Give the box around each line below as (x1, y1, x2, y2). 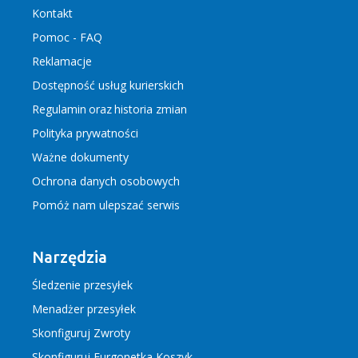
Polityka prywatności (32, 125, 138, 141)
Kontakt (32, 6, 73, 21)
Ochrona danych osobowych (32, 173, 180, 189)
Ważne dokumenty (32, 149, 129, 165)
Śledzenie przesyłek (32, 277, 133, 292)
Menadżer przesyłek (32, 301, 136, 316)
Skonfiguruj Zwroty (32, 325, 130, 340)
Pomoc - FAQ (32, 30, 102, 45)
